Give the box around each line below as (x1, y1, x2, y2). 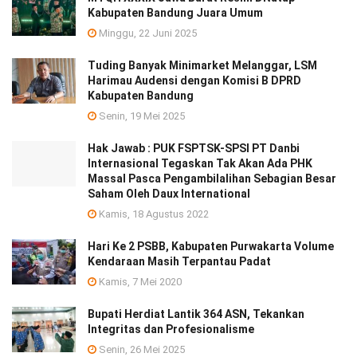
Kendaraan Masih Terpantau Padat (88, 254, 271, 268)
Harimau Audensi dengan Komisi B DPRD (88, 73, 301, 87)
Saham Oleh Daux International (88, 186, 250, 200)
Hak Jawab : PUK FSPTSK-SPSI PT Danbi (88, 141, 300, 155)
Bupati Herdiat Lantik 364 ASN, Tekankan (88, 307, 304, 320)
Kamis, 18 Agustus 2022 (96, 207, 209, 220)
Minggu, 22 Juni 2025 (96, 26, 197, 39)
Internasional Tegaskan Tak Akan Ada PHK (88, 156, 312, 170)
